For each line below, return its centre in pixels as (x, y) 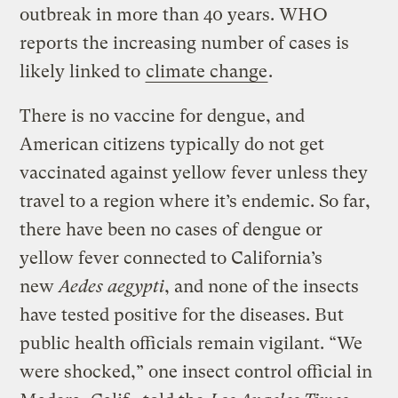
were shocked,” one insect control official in (196, 371)
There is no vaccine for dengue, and (163, 115)
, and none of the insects (262, 286)
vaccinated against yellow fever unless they (194, 172)
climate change (207, 71)
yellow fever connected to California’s (171, 258)
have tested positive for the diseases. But (182, 314)
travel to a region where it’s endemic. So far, (195, 201)
